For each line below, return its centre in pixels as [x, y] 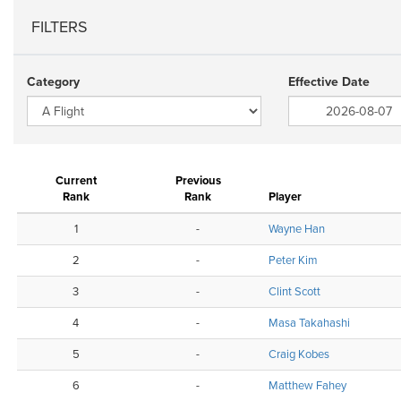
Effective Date [328, 82]
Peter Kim [293, 260]
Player [285, 197]
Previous [198, 181]
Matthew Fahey [307, 386]
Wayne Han [297, 229]
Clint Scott [294, 292]
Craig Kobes [299, 354]
